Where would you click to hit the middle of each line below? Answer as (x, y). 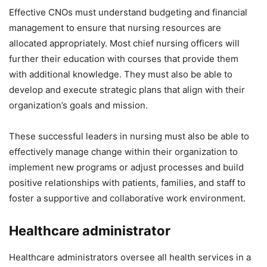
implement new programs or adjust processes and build (126, 167)
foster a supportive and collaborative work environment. (127, 198)
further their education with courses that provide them (124, 58)
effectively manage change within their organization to (123, 151)
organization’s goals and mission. (78, 105)
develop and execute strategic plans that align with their (127, 89)
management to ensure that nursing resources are (115, 27)
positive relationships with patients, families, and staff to (127, 182)
